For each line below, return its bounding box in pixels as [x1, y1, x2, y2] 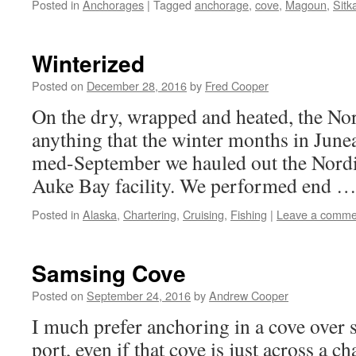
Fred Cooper [205, 77, 269, 94]
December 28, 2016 [87, 77, 187, 94]
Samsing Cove [32, 257, 186, 289]
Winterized [32, 47, 145, 79]
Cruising [183, 206, 224, 222]
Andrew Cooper [209, 287, 288, 304]
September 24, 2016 [87, 287, 191, 304]
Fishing [230, 206, 267, 222]
